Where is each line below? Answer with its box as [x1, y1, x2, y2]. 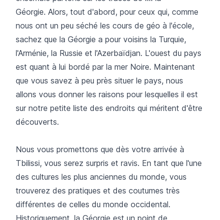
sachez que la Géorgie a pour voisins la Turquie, [16, 34, 186, 44]
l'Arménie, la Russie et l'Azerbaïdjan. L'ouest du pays [16, 48, 201, 58]
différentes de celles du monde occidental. [16, 199, 170, 209]
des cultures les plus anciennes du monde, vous [16, 171, 187, 182]
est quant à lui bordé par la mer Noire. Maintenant [16, 61, 195, 72]
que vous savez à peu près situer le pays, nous [16, 75, 183, 85]
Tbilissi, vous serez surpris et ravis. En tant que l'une [16, 158, 202, 168]
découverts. [16, 116, 59, 127]
